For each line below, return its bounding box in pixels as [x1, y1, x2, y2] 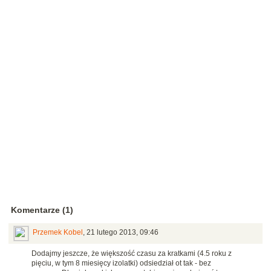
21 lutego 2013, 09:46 [87, 228, 158, 237]
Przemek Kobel [33, 228, 83, 237]
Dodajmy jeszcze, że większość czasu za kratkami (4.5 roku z [31, 249, 232, 258]
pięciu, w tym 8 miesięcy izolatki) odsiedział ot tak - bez [31, 259, 211, 268]
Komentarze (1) [11, 205, 73, 215]
